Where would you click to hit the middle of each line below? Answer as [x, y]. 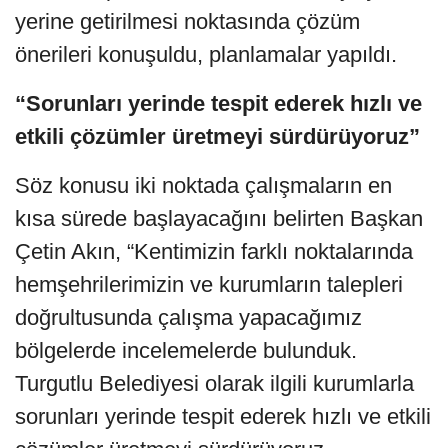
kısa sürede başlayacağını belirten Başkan [219, 219]
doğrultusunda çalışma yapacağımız [188, 318]
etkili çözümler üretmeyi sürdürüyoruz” [217, 137]
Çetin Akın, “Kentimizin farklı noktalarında [214, 252]
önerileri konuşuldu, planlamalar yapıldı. [206, 55]
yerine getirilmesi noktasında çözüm [187, 22]
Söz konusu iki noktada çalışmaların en [203, 186]
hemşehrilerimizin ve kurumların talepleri [209, 285]
